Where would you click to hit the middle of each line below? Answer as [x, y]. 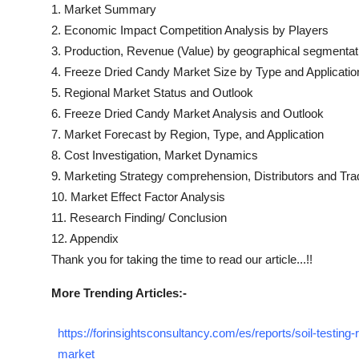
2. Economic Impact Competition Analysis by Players [190, 30]
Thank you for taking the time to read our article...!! [182, 259]
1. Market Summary [104, 9]
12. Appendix [85, 238]
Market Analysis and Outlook [247, 113]
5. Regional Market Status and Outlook [152, 93]
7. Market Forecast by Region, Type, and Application [188, 134]
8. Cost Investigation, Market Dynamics [155, 155]
